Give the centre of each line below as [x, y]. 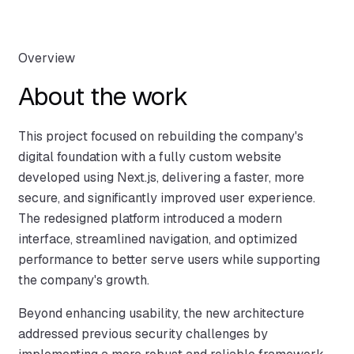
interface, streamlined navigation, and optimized [158, 239]
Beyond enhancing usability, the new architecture [161, 314]
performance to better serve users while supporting [169, 260]
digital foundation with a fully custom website [150, 157]
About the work [103, 96]
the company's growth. [84, 281]
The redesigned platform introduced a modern [150, 219]
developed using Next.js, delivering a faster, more [161, 178]
